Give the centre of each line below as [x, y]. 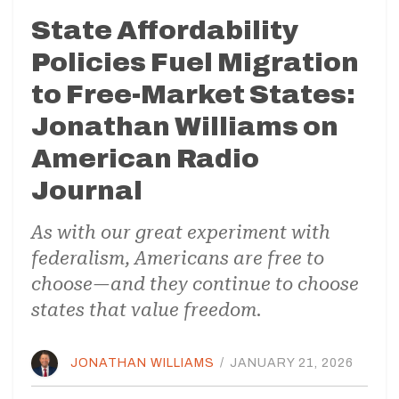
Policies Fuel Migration [195, 62]
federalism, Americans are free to [178, 258]
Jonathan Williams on [185, 126]
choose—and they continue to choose [195, 284]
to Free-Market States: [193, 94]
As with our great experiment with [181, 232]
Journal [87, 190]
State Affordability [165, 30]
